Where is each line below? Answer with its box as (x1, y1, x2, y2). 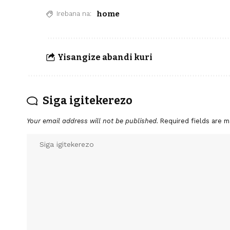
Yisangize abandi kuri (57, 52, 152, 62)
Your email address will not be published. (27, 117, 158, 125)
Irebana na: (56, 10, 92, 17)
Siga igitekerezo (43, 94, 132, 107)
